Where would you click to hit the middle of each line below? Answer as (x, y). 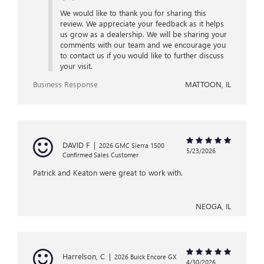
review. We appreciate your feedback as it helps (142, 24)
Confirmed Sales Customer (100, 155)
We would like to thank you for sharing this (133, 13)
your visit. (76, 66)
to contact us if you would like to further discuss (142, 55)
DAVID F (76, 145)
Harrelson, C (84, 256)
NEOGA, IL (213, 206)
